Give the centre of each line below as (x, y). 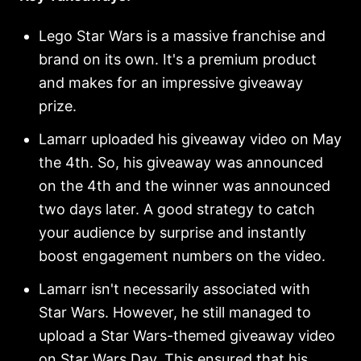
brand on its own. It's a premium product (178, 60)
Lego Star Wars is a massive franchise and (182, 36)
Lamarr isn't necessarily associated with (174, 289)
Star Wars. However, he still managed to (175, 313)
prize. (58, 106)
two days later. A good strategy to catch (177, 210)
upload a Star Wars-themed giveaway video (187, 336)
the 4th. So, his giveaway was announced (181, 163)
